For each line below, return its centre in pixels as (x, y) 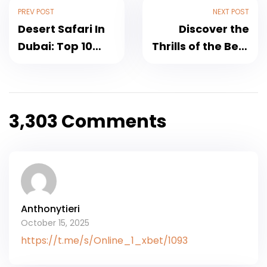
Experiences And (65, 63)
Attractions (50, 80)
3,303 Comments (88, 121)
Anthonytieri (50, 209)
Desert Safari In (61, 29)
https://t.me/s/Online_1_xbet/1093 (104, 241)
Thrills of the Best (201, 46)
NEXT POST (231, 11)
